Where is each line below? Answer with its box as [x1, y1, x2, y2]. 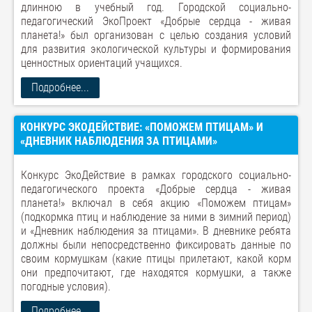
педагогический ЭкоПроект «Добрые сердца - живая [21, 15, 291, 28]
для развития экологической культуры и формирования [21, 42, 291, 56]
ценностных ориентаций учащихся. [21, 56, 182, 70]
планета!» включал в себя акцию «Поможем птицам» [21, 196, 291, 210]
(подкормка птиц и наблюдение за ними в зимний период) [21, 210, 291, 224]
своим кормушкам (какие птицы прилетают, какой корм [21, 252, 291, 265]
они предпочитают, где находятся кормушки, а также [21, 266, 291, 279]
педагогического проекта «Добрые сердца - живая [21, 182, 291, 196]
